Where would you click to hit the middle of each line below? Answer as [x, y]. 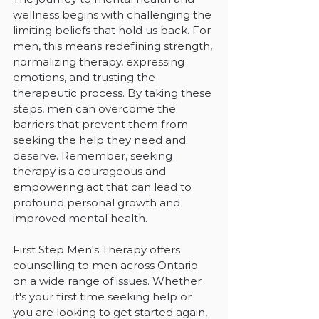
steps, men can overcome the [96, 108]
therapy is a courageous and [91, 171]
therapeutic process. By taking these [114, 93]
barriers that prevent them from [102, 124]
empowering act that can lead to [104, 187]
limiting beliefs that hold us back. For [113, 30]
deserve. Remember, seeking [94, 155]
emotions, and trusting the [85, 77]
